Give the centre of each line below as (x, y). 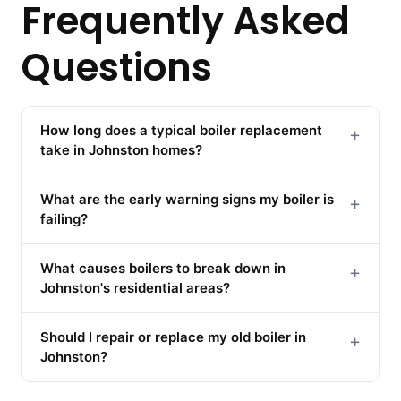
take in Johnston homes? (121, 150)
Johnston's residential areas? (135, 288)
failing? (64, 219)
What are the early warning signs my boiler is (187, 200)
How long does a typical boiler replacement (181, 131)
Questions (117, 68)
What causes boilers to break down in (163, 269)
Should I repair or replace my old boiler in (173, 337)
